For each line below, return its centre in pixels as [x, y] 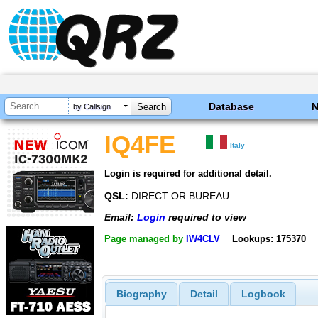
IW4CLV [203, 238]
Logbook [263, 294]
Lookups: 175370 [269, 238]
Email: [121, 218]
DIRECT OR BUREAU [179, 196]
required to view [206, 218]
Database [232, 106]
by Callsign [92, 107]
